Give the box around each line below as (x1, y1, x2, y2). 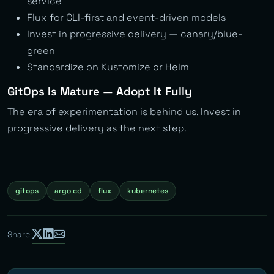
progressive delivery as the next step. (7, 122, 187, 135)
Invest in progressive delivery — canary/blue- (27, 28, 242, 41)
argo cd (54, 186, 82, 196)
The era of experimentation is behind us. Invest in (7, 105, 241, 119)
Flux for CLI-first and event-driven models (27, 11, 226, 24)
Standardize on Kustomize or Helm (27, 61, 189, 74)
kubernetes (127, 186, 168, 196)
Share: (7, 229, 32, 240)
